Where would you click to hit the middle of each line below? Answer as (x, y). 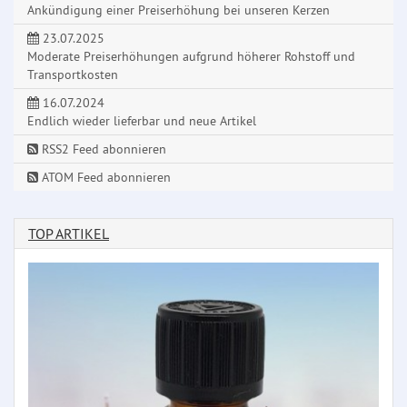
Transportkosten (73, 75)
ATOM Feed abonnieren (104, 178)
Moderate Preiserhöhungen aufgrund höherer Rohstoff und (191, 57)
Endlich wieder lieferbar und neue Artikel (142, 121)
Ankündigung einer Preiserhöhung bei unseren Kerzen (179, 10)
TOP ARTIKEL (69, 234)
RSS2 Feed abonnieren (102, 149)
